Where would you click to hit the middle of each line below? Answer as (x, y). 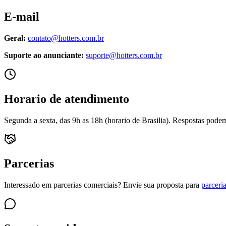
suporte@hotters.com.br (124, 55)
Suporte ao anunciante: (44, 55)
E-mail (22, 16)
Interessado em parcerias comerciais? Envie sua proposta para (102, 185)
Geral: (15, 38)
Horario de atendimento (67, 99)
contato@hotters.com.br (66, 38)
